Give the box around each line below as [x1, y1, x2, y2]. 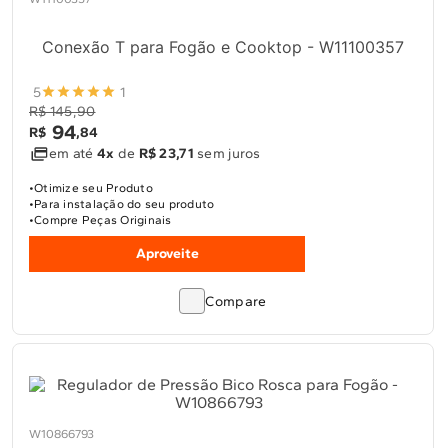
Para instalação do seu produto [34, 197, 215, 211]
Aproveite [135, 245, 199, 262]
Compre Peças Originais [34, 213, 172, 227]
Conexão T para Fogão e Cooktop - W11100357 [42, 37, 404, 57]
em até [49, 145, 97, 162]
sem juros [193, 145, 261, 162]
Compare [205, 293, 267, 310]
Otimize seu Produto [34, 181, 153, 195]
